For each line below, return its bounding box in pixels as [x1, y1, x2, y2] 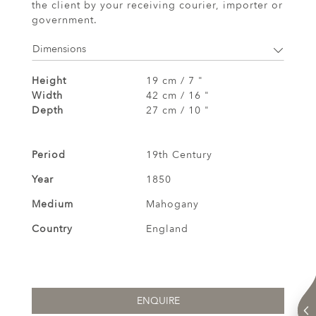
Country [32, 221, 73, 236]
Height [32, 73, 66, 87]
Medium [32, 197, 73, 211]
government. [32, 13, 97, 27]
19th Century [145, 147, 212, 162]
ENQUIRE [136, 294, 180, 308]
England [145, 221, 188, 236]
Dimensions [32, 42, 86, 56]
